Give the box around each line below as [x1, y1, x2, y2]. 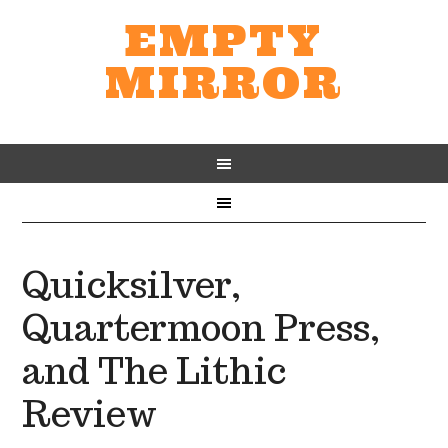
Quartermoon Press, [22, 304, 381, 351]
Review [22, 390, 157, 437]
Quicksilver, [22, 261, 242, 308]
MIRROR [105, 56, 343, 110]
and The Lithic [22, 347, 287, 394]
